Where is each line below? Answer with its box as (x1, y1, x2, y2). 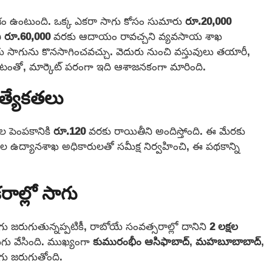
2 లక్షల (209, 216, 238, 236)
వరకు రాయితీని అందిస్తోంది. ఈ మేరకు (86, 121, 245, 141)
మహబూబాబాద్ (195, 231, 261, 251)
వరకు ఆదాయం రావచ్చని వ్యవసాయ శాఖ (53, 25, 222, 46)
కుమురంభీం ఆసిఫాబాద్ (93, 231, 189, 251)
